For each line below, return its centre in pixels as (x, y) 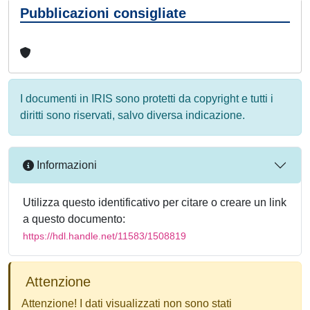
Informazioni (65, 165)
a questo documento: (74, 219)
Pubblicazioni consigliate (103, 13)
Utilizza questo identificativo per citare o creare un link (155, 202)
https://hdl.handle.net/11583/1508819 (104, 236)
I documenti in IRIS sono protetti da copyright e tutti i (147, 98)
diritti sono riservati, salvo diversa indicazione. (133, 115)
